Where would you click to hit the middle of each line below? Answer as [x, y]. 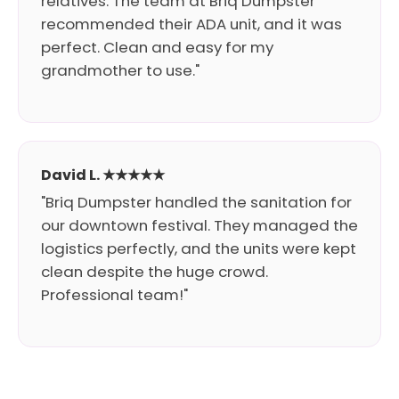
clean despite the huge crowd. [155, 272]
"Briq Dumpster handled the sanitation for [196, 202]
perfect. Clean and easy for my [157, 47]
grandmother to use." [120, 70]
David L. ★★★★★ [103, 175]
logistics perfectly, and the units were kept [199, 248]
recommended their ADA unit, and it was [191, 24]
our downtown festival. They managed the [199, 225]
